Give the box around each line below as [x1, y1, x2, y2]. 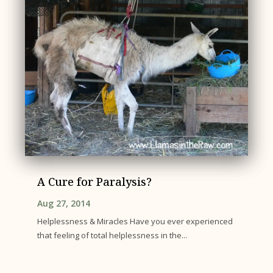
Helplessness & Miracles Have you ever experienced [37, 216, 233, 227]
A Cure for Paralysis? [37, 174, 152, 190]
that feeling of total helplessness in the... [37, 230, 188, 241]
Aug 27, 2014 [37, 197, 91, 210]
